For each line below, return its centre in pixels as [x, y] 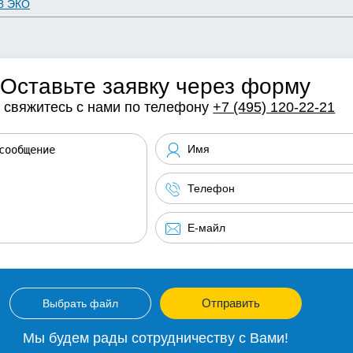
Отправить [230, 303]
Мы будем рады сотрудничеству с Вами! [155, 338]
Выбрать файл [80, 303]
